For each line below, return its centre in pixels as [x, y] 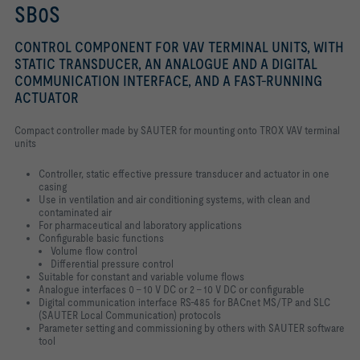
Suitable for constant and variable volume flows [141, 276]
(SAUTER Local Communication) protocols [130, 315]
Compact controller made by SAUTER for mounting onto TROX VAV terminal [177, 130]
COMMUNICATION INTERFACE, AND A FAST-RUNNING [168, 81]
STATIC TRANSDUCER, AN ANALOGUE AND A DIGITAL [166, 64]
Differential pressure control [112, 264]
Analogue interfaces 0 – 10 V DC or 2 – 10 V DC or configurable [172, 289]
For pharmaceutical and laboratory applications [140, 225]
